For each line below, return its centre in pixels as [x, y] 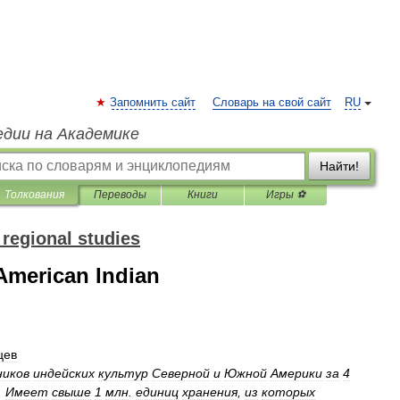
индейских [64, 373]
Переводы [120, 195]
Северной [181, 373]
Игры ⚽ [286, 195]
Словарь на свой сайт [272, 103]
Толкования [34, 195]
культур [123, 373]
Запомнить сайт [153, 103]
